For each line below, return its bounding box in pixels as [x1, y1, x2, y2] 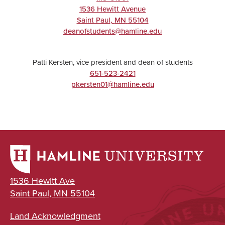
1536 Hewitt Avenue [79, 4, 146, 15]
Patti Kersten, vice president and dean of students [32, 57, 193, 68]
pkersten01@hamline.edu [71, 79, 154, 90]
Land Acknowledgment [10, 209, 100, 223]
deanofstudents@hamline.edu [63, 26, 162, 37]
